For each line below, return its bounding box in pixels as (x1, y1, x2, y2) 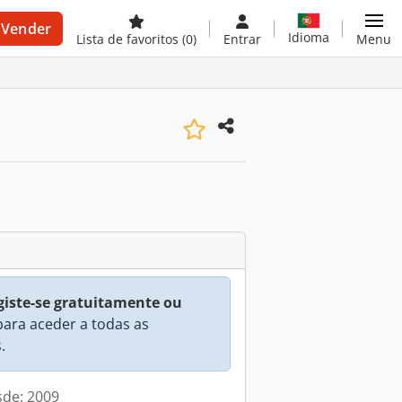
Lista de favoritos (76, 31, 182, 48)
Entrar (223, 31, 261, 48)
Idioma (288, 28, 329, 46)
